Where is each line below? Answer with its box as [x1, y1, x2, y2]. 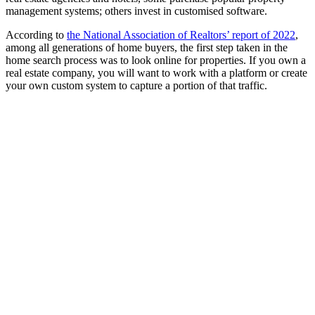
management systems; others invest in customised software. [6, 5, 267, 18]
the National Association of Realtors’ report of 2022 [67, 29, 295, 41]
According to [6, 29, 67, 41]
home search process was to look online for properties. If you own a [6, 54, 306, 67]
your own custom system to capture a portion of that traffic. [6, 79, 267, 92]
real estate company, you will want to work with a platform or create [6, 67, 307, 79]
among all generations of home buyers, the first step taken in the [6, 41, 288, 54]
